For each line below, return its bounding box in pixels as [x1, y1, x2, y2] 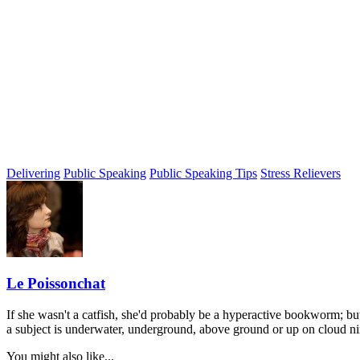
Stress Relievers [260, 166, 341, 180]
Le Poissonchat [6, 275, 105, 292]
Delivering [6, 166, 60, 180]
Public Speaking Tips [149, 166, 257, 180]
